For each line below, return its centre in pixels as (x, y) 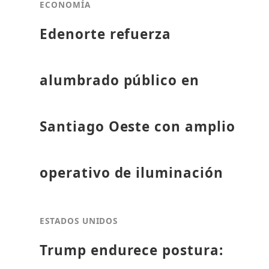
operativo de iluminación (131, 173)
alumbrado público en (119, 80)
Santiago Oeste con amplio (137, 127)
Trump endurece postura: (131, 250)
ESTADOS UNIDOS (79, 221)
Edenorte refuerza (105, 34)
